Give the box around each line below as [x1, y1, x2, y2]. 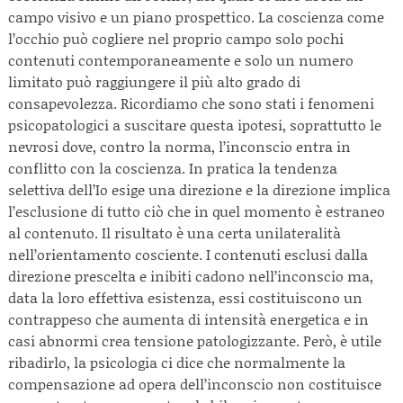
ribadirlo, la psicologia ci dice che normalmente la [8, 352, 345, 372]
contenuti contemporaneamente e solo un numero [8, 49, 354, 70]
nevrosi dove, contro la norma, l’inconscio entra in [8, 136, 351, 157]
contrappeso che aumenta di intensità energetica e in [8, 309, 369, 329]
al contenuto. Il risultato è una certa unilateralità [8, 222, 341, 243]
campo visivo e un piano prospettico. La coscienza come [8, 6, 384, 27]
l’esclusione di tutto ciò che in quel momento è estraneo [8, 201, 385, 221]
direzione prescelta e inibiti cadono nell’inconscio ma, [8, 265, 373, 286]
